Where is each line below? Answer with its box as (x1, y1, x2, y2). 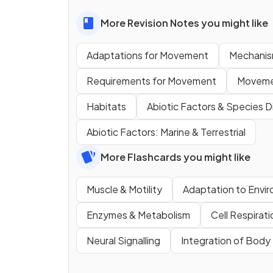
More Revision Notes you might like (101, 16, 268, 29)
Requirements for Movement (87, 74, 216, 87)
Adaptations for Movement (87, 48, 208, 62)
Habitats (87, 99, 126, 113)
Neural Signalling (87, 233, 160, 247)
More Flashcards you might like (101, 150, 250, 163)
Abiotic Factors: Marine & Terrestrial (87, 125, 246, 138)
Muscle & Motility (87, 182, 162, 196)
